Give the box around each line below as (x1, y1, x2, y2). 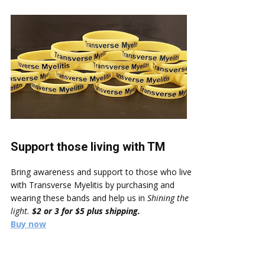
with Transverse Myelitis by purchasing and (11, 179, 174, 191)
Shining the (147, 192, 189, 204)
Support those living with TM (11, 140, 165, 154)
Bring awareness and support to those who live (11, 166, 192, 178)
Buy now (11, 218, 46, 230)
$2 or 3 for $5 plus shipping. (32, 205, 140, 217)
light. (11, 205, 32, 217)
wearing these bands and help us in (11, 192, 147, 204)
